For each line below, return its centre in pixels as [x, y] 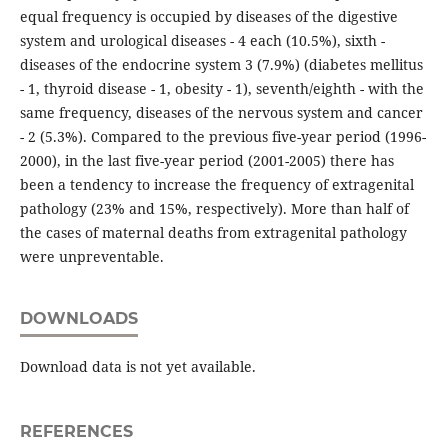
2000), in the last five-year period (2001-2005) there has [206, 161]
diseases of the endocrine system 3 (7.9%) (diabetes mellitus [221, 65]
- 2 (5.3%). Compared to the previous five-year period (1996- [222, 137]
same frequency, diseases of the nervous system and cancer [221, 113]
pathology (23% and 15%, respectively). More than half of [214, 209]
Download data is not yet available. [137, 367]
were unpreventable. [91, 257]
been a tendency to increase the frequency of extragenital [216, 185]
